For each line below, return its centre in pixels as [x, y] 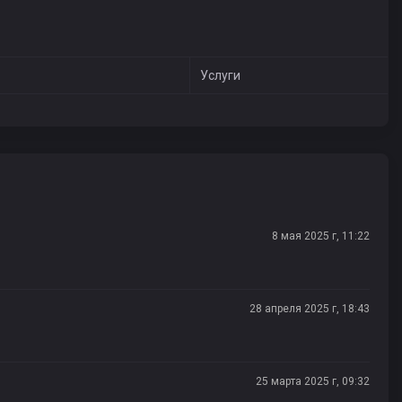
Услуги [220, 75]
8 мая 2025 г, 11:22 [321, 236]
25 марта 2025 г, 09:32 [313, 381]
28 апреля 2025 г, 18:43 [310, 309]
